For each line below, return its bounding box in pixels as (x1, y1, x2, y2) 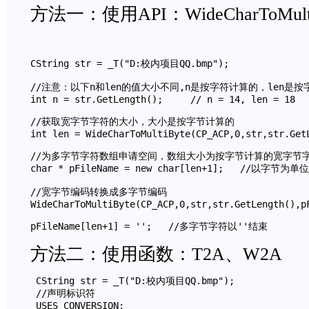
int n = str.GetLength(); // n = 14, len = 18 (30, 94, 295, 105)
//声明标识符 (30, 288, 95, 299)
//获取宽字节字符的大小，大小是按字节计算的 (30, 116, 235, 127)
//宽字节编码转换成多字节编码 (30, 186, 167, 197)
